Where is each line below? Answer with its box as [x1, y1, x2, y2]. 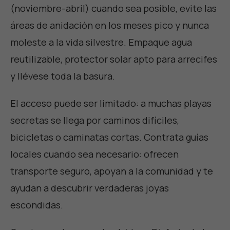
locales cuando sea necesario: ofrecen [10, 147, 179, 161]
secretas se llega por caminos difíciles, [10, 113, 179, 127]
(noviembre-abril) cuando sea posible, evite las [10, 2, 217, 15]
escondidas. [10, 198, 63, 212]
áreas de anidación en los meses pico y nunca [10, 18, 209, 32]
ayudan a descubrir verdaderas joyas [10, 181, 169, 195]
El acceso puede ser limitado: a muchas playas [10, 97, 212, 110]
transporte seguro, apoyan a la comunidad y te [10, 164, 213, 178]
